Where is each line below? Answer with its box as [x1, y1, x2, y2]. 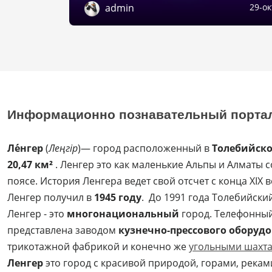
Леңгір [49, 141, 78, 155]
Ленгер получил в [7, 190, 94, 204]
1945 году [94, 190, 141, 204]
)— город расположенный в [78, 141, 212, 155]
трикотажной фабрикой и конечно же [7, 239, 189, 253]
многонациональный [67, 206, 179, 220]
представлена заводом [7, 223, 118, 237]
